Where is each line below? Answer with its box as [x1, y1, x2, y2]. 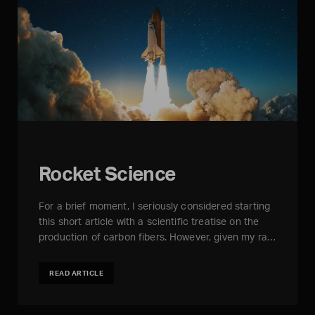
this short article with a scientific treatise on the [39, 215, 259, 228]
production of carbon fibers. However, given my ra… [39, 231, 276, 243]
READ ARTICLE [49, 269, 103, 278]
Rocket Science [39, 161, 176, 186]
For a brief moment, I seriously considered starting [39, 200, 271, 212]
